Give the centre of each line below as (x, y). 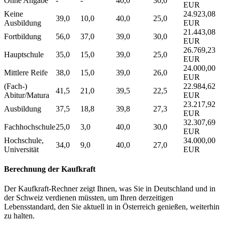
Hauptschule (24, 54)
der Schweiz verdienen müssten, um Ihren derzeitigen (89, 198)
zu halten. (19, 216)
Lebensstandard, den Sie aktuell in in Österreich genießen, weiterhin (112, 207)
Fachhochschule (30, 127)
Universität (21, 149)
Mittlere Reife (26, 72)
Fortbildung (23, 36)
